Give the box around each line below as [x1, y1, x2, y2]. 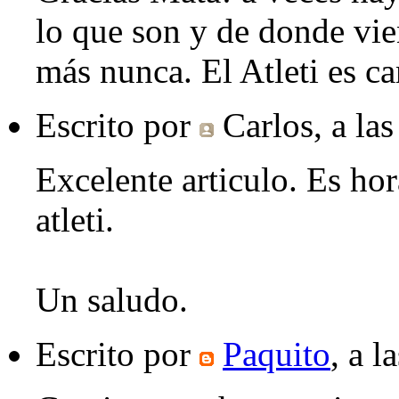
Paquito [223, 335, 330, 374]
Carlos [223, 106, 313, 145]
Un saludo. [36, 281, 188, 320]
